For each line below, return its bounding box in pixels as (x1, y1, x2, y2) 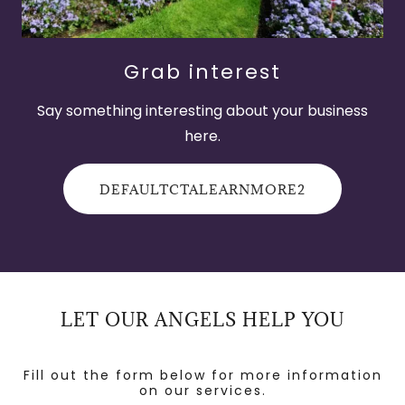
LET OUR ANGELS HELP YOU (61, 308, 344, 332)
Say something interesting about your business (37, 100, 368, 121)
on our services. (138, 381, 267, 400)
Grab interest (124, 58, 281, 86)
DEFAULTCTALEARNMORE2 (99, 180, 306, 198)
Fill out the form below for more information (23, 366, 382, 384)
